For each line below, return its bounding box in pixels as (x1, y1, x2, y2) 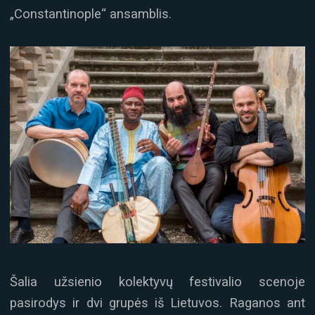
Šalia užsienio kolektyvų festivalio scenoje (10, 274, 305, 289)
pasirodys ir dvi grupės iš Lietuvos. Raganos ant (10, 295, 305, 310)
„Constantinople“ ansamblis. (10, 6, 172, 22)
